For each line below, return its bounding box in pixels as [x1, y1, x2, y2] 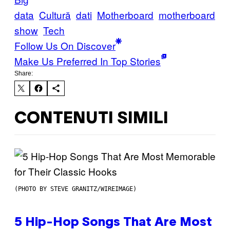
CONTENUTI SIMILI [14, 111, 168, 126]
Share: [14, 70, 33, 78]
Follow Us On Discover [14, 39, 116, 53]
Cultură [39, 8, 71, 22]
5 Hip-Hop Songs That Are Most [14, 217, 212, 229]
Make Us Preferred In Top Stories [14, 54, 161, 68]
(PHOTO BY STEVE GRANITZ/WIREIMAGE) [14, 185, 137, 193]
